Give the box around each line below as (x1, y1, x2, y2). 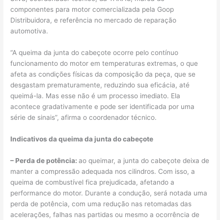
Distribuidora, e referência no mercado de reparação (10, 16, 177, 25)
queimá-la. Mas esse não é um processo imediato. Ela (10, 92, 181, 100)
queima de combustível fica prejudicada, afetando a (10, 178, 175, 187)
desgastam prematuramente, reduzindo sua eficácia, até (10, 81, 190, 89)
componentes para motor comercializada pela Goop (10, 5, 174, 14)
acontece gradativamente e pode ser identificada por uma (10, 103, 195, 111)
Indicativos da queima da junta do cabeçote (10, 135, 154, 143)
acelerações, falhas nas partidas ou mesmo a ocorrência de (10, 211, 200, 219)
